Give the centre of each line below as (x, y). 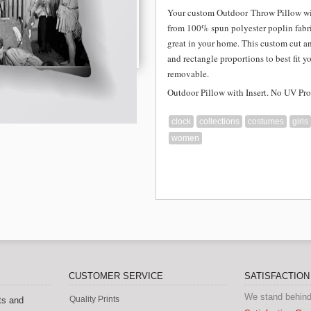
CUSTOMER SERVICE (116, 276)
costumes (266, 121)
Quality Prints (94, 299)
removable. (190, 74)
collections (219, 121)
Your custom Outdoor (209, 12)
